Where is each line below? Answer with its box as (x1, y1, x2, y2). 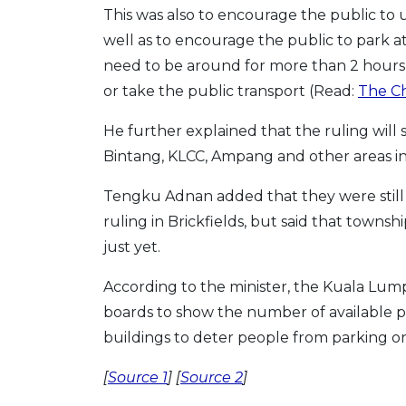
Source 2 (180, 369, 243, 386)
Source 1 (108, 369, 168, 386)
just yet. (103, 238, 160, 256)
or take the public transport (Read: (103, 82, 358, 100)
